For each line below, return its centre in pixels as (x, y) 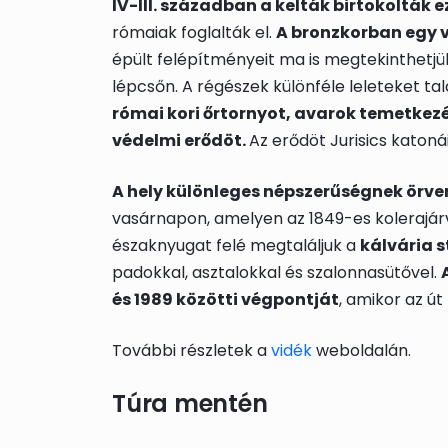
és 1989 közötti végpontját (225, 300)
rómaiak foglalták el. (194, 33)
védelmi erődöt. (180, 141)
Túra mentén (190, 404)
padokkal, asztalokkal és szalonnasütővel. (276, 273)
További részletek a (191, 351)
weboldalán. (361, 351)
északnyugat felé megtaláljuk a (236, 246)
